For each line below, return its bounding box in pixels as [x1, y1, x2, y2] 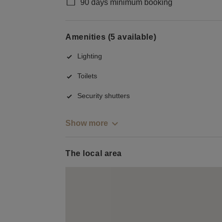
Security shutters [77, 92, 130, 100]
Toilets [77, 72, 97, 80]
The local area [65, 149, 122, 158]
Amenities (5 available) [65, 32, 157, 41]
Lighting [77, 52, 102, 60]
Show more [65, 118, 108, 127]
